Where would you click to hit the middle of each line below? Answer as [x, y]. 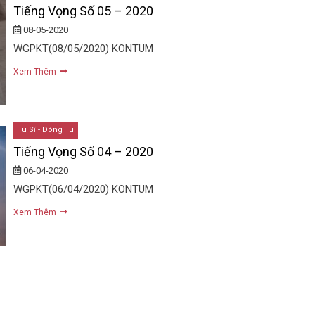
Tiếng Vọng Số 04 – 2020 [83, 152]
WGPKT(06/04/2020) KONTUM [83, 189]
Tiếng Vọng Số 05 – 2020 [83, 11]
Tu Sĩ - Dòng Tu [45, 130]
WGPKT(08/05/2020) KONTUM [83, 49]
